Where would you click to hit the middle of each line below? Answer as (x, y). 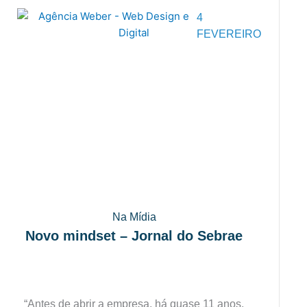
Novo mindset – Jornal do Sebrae (134, 236)
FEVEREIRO (229, 34)
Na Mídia (134, 217)
